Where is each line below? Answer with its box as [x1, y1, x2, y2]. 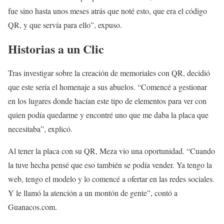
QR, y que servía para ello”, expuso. [8, 19, 124, 30]
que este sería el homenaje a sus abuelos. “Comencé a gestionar [8, 81, 207, 92]
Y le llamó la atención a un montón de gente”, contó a [8, 187, 177, 198]
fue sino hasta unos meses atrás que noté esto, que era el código [8, 5, 207, 16]
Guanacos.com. [8, 201, 57, 212]
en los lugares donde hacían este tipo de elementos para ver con [8, 95, 206, 106]
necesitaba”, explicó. [8, 123, 72, 134]
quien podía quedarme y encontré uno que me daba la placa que [8, 109, 208, 120]
